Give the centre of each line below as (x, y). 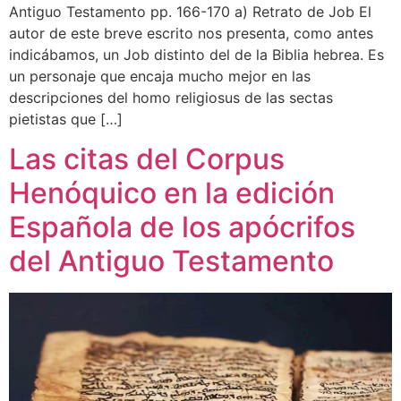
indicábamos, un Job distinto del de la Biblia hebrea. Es (196, 54)
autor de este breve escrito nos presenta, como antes (191, 33)
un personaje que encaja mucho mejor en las (160, 76)
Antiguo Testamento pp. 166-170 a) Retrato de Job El (190, 11)
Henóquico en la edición (172, 192)
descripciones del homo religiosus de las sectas (171, 97)
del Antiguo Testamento (171, 260)
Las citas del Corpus (147, 158)
